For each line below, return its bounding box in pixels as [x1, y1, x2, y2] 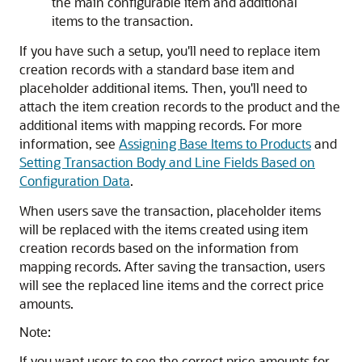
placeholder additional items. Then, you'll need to [19, 79, 307, 96]
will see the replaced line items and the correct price [19, 276, 324, 293]
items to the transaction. [52, 12, 193, 29]
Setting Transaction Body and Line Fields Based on [19, 154, 315, 170]
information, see [19, 135, 119, 152]
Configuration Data [19, 172, 130, 189]
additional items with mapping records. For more [19, 116, 302, 133]
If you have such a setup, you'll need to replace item [19, 42, 320, 59]
